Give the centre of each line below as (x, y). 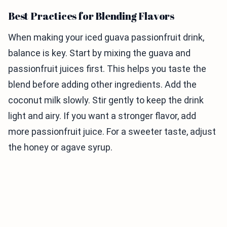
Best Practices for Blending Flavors (91, 16)
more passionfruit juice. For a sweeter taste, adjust (112, 131)
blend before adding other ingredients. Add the (102, 84)
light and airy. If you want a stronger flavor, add (102, 116)
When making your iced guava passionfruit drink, (106, 37)
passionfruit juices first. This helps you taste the (107, 68)
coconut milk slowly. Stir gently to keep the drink (106, 100)
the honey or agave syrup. (60, 147)
